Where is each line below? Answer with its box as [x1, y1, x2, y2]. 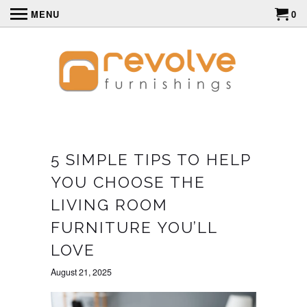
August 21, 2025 [51, 265, 112, 278]
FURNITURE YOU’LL [51, 218, 217, 236]
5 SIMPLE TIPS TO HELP [51, 150, 251, 169]
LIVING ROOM [51, 195, 168, 214]
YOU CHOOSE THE [51, 173, 206, 191]
